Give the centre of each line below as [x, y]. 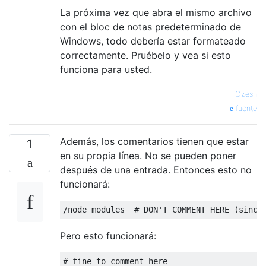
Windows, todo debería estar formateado [153, 41]
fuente [245, 108]
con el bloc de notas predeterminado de [151, 26]
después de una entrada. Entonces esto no [156, 170]
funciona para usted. [106, 69]
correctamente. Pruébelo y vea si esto [145, 55]
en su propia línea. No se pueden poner [148, 155]
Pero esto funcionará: [108, 235]
